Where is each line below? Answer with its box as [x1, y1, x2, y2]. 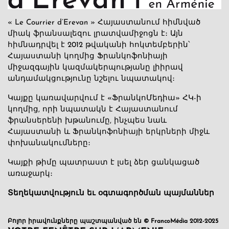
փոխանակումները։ [8, 139, 90, 147]
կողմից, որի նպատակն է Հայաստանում [8, 105, 178, 113]
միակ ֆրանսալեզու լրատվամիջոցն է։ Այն [8, 30, 183, 38]
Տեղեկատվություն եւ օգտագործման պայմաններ [8, 189, 214, 197]
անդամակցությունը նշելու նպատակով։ [8, 75, 175, 83]
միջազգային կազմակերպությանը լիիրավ [8, 63, 183, 72]
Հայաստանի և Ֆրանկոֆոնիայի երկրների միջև [8, 128, 210, 136]
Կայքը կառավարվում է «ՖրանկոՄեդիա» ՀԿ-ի [8, 94, 201, 102]
